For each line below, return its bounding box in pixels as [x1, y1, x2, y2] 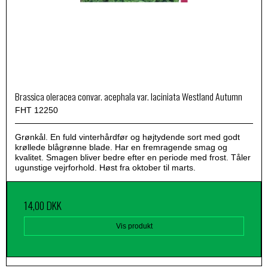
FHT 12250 [15, 105, 58, 115]
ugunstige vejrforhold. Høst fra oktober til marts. [15, 163, 196, 173]
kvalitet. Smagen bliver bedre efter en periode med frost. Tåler [15, 153, 251, 163]
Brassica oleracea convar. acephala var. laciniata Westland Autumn [15, 89, 242, 104]
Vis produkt [115, 222, 153, 231]
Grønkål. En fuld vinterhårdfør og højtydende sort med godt [15, 132, 240, 142]
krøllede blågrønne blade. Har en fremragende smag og [15, 142, 227, 153]
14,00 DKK [24, 197, 62, 214]
